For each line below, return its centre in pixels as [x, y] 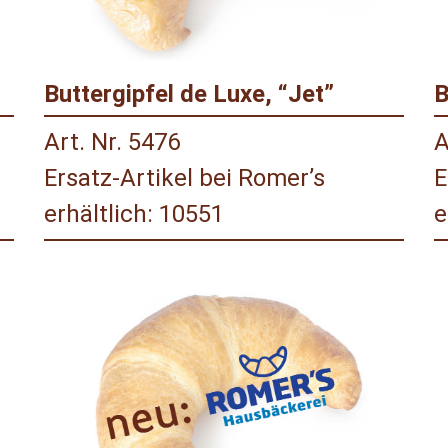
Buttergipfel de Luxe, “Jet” [189, 94]
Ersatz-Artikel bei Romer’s [184, 178]
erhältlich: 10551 [134, 214]
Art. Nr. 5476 [112, 142]
